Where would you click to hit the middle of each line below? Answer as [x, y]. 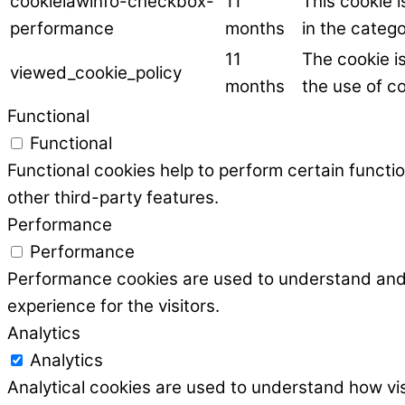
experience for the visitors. [113, 306]
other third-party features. [113, 198]
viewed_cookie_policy [96, 73]
